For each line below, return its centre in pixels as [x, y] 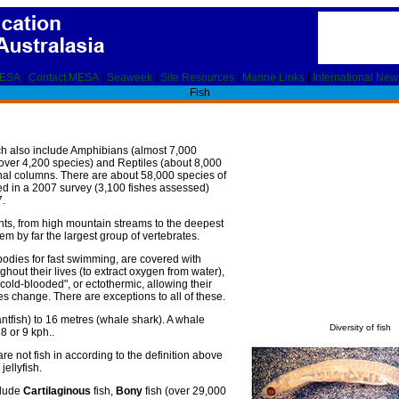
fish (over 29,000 [184, 391]
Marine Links [273, 77]
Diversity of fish [360, 327]
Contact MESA [64, 77]
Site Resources [197, 77]
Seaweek [130, 77]
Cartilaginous [57, 391]
